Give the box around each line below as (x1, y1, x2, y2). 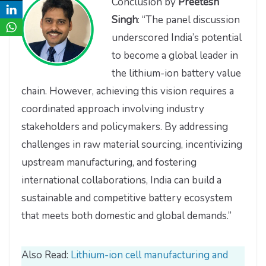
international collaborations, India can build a (21, 173, 221, 188)
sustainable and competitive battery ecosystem (21, 191, 232, 205)
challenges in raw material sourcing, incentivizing (21, 138, 242, 152)
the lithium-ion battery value (112, 66, 241, 81)
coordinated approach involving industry (21, 102, 204, 116)
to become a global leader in (112, 49, 238, 63)
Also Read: (21, 248, 71, 262)
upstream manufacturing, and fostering (21, 156, 197, 170)
